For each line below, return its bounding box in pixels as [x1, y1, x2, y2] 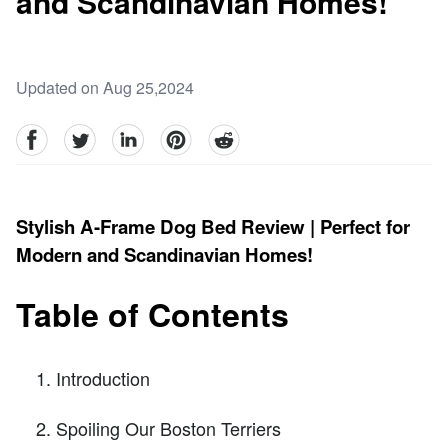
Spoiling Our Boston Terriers [56, 414, 281, 441]
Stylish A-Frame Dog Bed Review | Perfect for [16, 213, 410, 241]
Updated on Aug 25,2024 [16, 76, 194, 100]
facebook [15, 123, 80, 147]
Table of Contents [16, 291, 289, 338]
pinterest [159, 123, 220, 147]
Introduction [56, 364, 150, 391]
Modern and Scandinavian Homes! [16, 241, 313, 269]
